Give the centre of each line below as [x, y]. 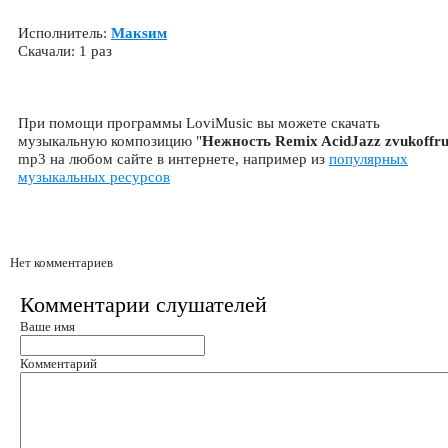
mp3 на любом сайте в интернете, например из [173, 159]
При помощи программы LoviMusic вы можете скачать [199, 123]
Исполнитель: [64, 33]
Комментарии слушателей [143, 304]
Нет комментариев [61, 262]
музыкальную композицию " [110, 141]
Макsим [139, 33]
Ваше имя [47, 326]
